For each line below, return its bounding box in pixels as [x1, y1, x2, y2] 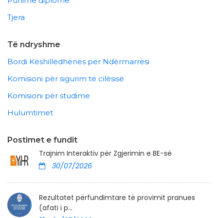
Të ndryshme [7, 40, 60, 49]
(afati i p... [39, 203, 73, 213]
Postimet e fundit [7, 135, 77, 145]
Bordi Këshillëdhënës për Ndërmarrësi [7, 57, 149, 67]
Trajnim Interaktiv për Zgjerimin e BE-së [39, 148, 172, 159]
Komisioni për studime [7, 91, 90, 101]
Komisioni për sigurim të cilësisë [7, 74, 124, 84]
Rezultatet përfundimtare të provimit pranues [39, 193, 195, 203]
